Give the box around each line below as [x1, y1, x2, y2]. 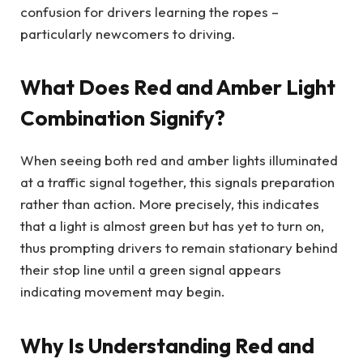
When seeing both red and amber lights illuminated [20, 152, 338, 169]
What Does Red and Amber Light [20, 74, 335, 101]
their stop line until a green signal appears [20, 261, 281, 279]
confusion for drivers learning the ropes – [20, 2, 279, 20]
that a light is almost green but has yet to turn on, [20, 217, 324, 235]
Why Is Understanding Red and [20, 331, 314, 359]
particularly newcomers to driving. [20, 24, 236, 42]
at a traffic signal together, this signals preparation [20, 173, 335, 191]
